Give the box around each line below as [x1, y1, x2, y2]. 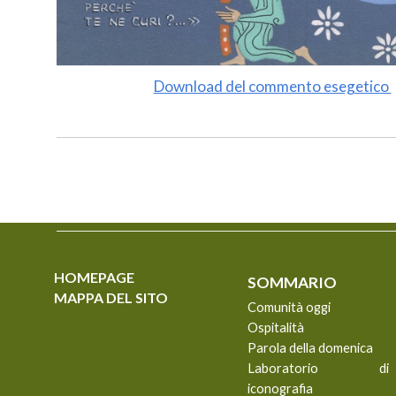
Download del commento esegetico [153, 76, 392, 95]
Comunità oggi [247, 300, 331, 315]
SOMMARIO [247, 273, 337, 292]
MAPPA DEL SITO [54, 289, 169, 306]
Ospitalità [247, 320, 304, 335]
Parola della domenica [247, 340, 373, 355]
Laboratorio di [247, 361, 390, 376]
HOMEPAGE [54, 269, 135, 286]
